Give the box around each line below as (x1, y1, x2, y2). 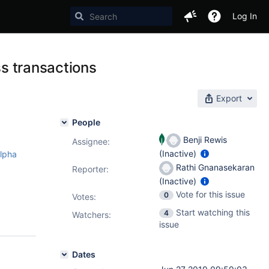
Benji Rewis (181, 134, 227, 145)
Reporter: (72, 164, 109, 174)
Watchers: (72, 210, 111, 220)
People (72, 117, 100, 127)
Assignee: (72, 136, 110, 147)
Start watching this (176, 207, 250, 217)
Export (216, 93, 242, 103)
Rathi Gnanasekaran (174, 162, 255, 172)
